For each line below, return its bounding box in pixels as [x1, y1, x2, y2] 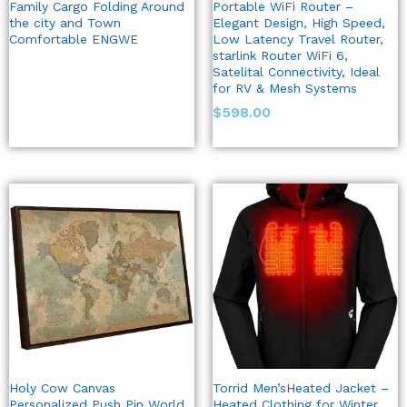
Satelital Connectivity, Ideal [213, 65, 380, 80]
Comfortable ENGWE [9, 32, 138, 47]
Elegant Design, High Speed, [213, 15, 385, 31]
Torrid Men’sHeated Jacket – [213, 381, 389, 396]
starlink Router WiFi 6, [213, 48, 348, 64]
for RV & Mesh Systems [213, 81, 357, 96]
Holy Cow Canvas [9, 381, 115, 396]
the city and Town [9, 15, 121, 31]
